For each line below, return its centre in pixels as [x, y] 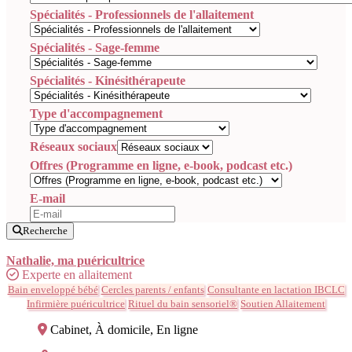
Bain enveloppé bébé [53, 289]
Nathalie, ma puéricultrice [75, 260]
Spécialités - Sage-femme [95, 47]
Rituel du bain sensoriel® [183, 303]
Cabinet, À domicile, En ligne [124, 329]
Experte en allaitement [77, 274]
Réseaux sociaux [73, 146]
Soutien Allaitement [283, 303]
